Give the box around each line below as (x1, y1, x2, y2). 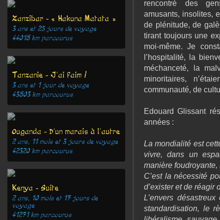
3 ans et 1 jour (12, 82, 56, 89)
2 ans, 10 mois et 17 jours (12, 194, 89, 202)
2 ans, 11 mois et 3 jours (12, 138, 85, 145)
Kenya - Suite (12, 183, 59, 192)
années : (144, 118, 174, 126)
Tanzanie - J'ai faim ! (12, 70, 87, 80)
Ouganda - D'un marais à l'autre (12, 127, 120, 136)
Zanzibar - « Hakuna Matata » (12, 14, 116, 23)
